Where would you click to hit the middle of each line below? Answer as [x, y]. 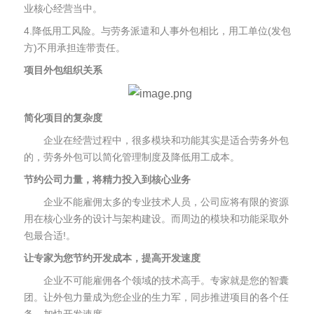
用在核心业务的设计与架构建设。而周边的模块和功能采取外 [156, 219]
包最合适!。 [50, 235]
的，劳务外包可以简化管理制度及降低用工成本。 [132, 157]
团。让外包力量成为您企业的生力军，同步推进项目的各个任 [156, 297]
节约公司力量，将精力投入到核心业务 [107, 179]
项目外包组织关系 [63, 70]
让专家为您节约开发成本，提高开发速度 [112, 258]
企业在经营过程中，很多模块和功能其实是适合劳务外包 [156, 140]
